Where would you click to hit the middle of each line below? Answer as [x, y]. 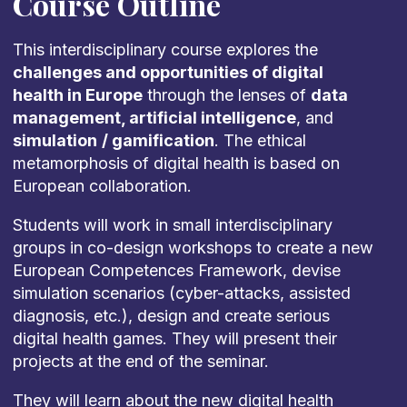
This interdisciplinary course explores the [165, 50]
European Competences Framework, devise [176, 270]
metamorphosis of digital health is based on [176, 163]
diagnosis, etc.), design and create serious [171, 316]
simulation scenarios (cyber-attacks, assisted [181, 293]
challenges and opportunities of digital [168, 72]
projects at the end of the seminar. [140, 361]
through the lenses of [226, 95]
